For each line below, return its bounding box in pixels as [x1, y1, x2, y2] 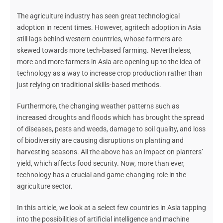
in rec [46, 23, 63, 32]
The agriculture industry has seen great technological [17, 12, 180, 20]
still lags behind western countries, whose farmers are [17, 35, 182, 43]
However [95, 23, 121, 32]
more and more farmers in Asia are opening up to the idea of [17, 58, 201, 66]
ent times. [63, 23, 95, 32]
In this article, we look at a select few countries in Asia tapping [17, 204, 206, 212]
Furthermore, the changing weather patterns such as [17, 102, 179, 111]
